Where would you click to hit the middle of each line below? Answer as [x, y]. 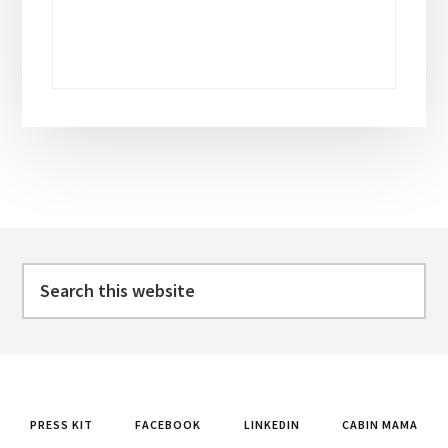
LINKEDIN [271, 424]
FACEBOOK [168, 424]
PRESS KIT [61, 424]
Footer [66, 243]
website [54, 331]
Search [51, 275]
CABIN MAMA [380, 424]
